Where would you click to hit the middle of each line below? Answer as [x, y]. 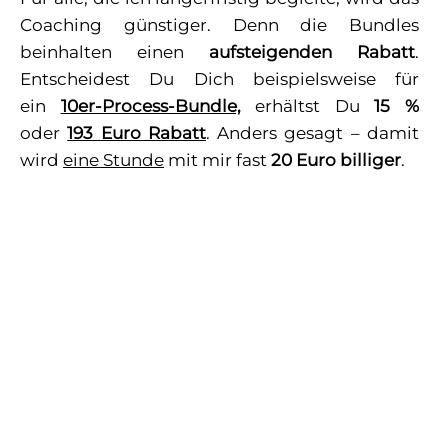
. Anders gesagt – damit [312, 133]
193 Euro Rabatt [136, 133]
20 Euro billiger [336, 160]
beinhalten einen [115, 52]
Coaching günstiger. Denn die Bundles [220, 25]
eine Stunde [113, 160]
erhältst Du [307, 106]
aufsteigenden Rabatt [312, 52]
